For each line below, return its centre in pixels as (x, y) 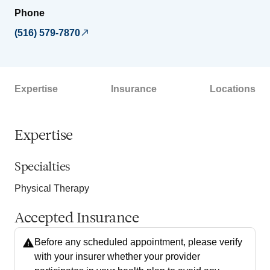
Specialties (42, 167)
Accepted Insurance (77, 218)
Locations (233, 89)
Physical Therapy (52, 188)
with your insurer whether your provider (117, 256)
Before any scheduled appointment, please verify (138, 242)
